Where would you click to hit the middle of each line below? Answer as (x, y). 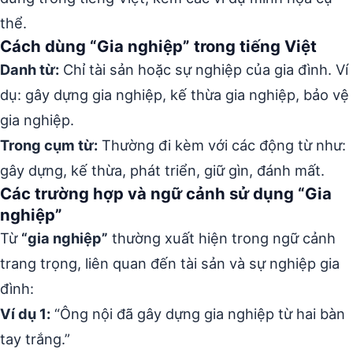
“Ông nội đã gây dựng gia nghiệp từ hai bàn (198, 314)
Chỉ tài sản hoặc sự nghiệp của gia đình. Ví (204, 69)
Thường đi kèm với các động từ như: (222, 145)
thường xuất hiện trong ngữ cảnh (222, 238)
